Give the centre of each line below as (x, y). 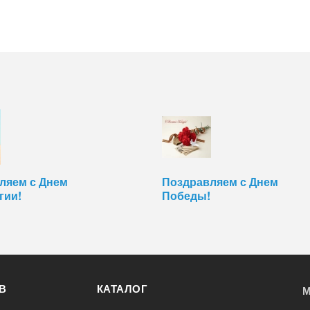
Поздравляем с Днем (220, 182)
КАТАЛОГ (122, 289)
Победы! (186, 196)
